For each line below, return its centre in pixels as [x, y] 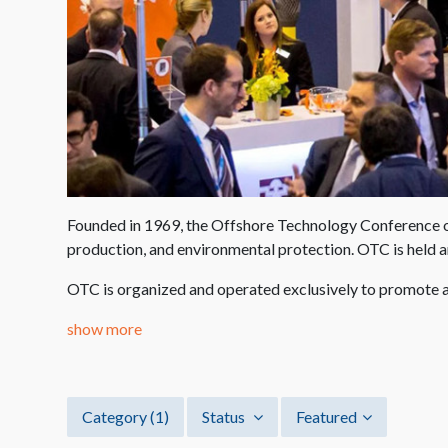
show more [104, 328]
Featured [326, 416]
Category [116, 416]
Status [225, 416]
